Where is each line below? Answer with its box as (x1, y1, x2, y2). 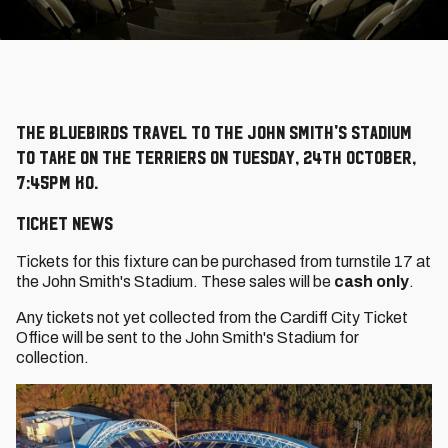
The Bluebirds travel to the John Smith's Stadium (16, 121, 412, 143)
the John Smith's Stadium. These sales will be (16, 273, 334, 290)
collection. (16, 349, 89, 366)
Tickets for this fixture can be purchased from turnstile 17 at (16, 253, 431, 270)
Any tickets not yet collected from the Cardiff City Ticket (16, 309, 408, 326)
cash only (334, 273, 409, 290)
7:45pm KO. (16, 171, 98, 193)
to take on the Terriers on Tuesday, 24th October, (16, 146, 416, 168)
